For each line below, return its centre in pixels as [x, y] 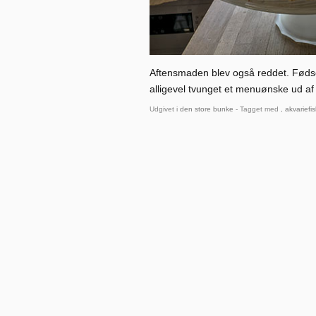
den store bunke [207, 109]
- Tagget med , [259, 109]
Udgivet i [165, 109]
